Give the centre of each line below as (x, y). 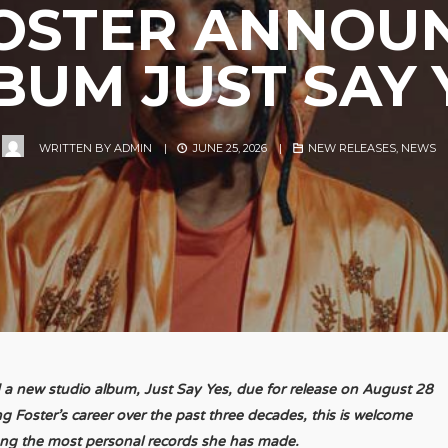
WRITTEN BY (76, 148)
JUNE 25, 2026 (228, 148)
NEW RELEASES (352, 148)
